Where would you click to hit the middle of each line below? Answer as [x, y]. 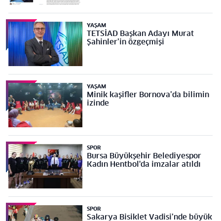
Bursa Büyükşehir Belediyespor [144, 156]
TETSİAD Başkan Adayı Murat [140, 34]
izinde [98, 103]
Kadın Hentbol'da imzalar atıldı [144, 164]
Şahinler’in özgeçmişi [125, 42]
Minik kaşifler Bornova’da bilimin [148, 95]
